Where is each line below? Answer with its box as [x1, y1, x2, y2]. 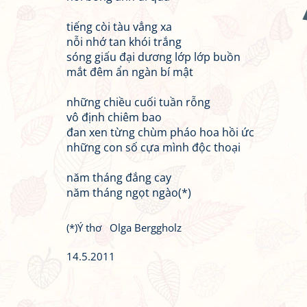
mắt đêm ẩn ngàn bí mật [66, 64, 193, 79]
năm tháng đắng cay [66, 170, 171, 185]
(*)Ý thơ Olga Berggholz [66, 221, 182, 234]
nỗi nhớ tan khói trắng [66, 34, 182, 49]
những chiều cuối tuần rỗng [66, 95, 210, 110]
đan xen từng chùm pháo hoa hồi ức [66, 125, 254, 140]
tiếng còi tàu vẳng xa [66, 19, 172, 34]
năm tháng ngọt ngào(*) [66, 185, 191, 200]
